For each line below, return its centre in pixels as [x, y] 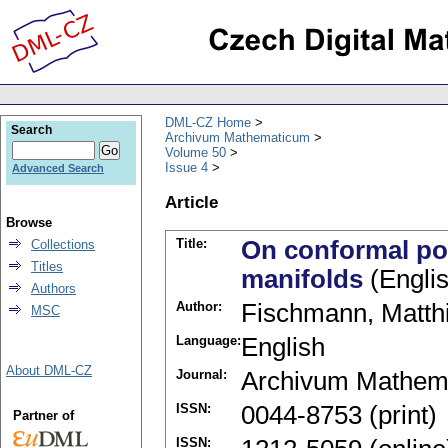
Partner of [43, 415]
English [283, 347]
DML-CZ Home [208, 122]
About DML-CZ [49, 370]
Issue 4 [186, 167]
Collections [63, 244]
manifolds [302, 279]
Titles [47, 266]
